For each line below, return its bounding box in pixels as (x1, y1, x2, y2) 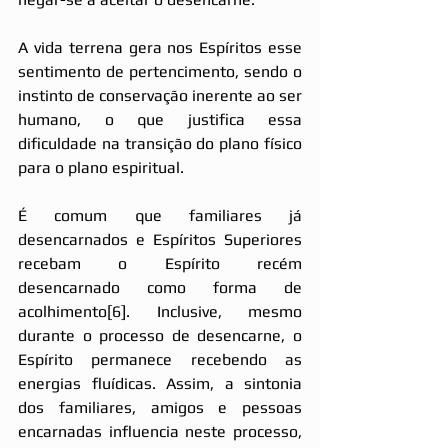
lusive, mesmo (176, 301, 302, 321)
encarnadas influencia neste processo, (18, 421, 302, 441)
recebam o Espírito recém (18, 253, 302, 273)
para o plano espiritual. (18, 157, 184, 177)
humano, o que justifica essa (18, 109, 302, 129)
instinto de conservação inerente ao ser (18, 85, 302, 105)
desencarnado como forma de (18, 277, 302, 297)
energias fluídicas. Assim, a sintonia (18, 373, 302, 393)
